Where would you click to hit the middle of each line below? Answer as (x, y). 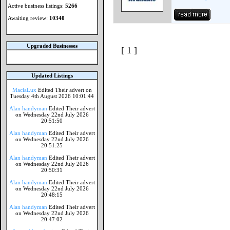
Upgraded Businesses (52, 46)
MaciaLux (24, 90)
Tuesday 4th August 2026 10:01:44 (52, 96)
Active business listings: (36, 6)
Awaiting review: (28, 18)
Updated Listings (52, 75)
